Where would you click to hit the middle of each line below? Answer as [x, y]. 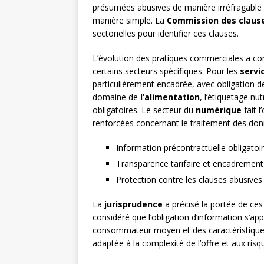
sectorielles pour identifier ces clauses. [166, 34]
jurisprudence [133, 204]
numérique [219, 110]
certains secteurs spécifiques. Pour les [166, 71]
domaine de [116, 97]
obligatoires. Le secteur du [144, 110]
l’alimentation [170, 97]
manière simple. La [130, 21]
